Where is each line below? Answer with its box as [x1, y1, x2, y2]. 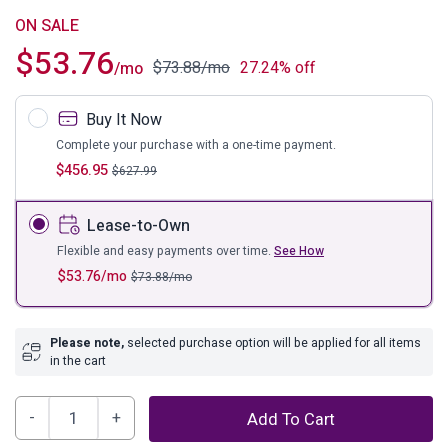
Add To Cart [247, 408, 335, 433]
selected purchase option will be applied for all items [124, 334, 422, 353]
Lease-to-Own [87, 214, 190, 239]
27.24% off [240, 55, 315, 80]
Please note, [50, 334, 125, 353]
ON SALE [15, 14, 79, 39]
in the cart [50, 352, 107, 371]
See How [274, 242, 324, 261]
